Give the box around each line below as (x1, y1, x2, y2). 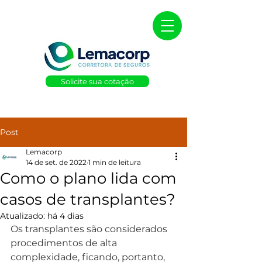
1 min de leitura (88, 158, 141, 167)
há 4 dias (47, 211, 84, 221)
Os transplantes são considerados (11, 223, 170, 235)
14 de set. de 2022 (26, 158, 87, 167)
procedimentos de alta (11, 237, 119, 249)
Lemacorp (26, 147, 62, 156)
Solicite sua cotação (61, 77, 134, 86)
